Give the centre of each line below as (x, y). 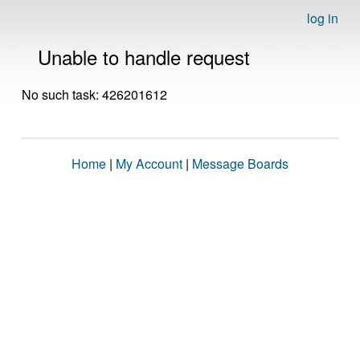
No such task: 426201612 (94, 94)
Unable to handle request (144, 57)
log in (323, 18)
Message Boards (240, 164)
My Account (149, 164)
